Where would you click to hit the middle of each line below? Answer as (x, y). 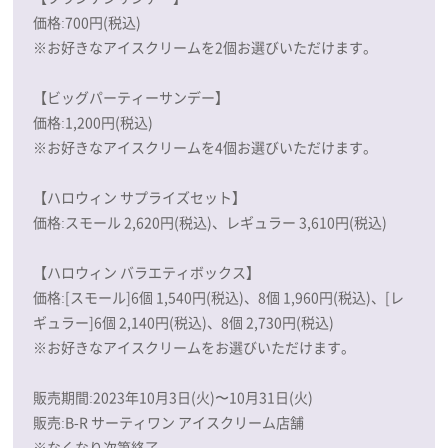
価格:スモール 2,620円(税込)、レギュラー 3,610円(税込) (210, 222)
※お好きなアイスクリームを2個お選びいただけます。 (205, 47)
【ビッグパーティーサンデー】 (131, 97)
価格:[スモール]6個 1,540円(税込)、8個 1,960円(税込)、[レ (219, 297)
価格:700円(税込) (87, 22)
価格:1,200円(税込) (93, 122)
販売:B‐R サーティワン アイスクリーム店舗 (169, 422)
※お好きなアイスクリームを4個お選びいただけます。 (205, 147)
